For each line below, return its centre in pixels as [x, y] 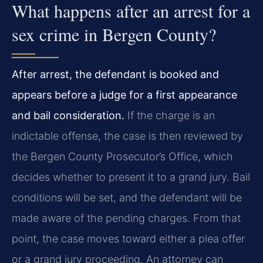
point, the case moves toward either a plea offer [128, 238]
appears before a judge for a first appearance [124, 95]
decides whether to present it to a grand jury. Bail [131, 177]
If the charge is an [170, 115]
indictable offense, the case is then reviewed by [127, 136]
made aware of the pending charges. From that [126, 218]
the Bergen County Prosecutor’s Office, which [122, 156]
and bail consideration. [68, 115]
